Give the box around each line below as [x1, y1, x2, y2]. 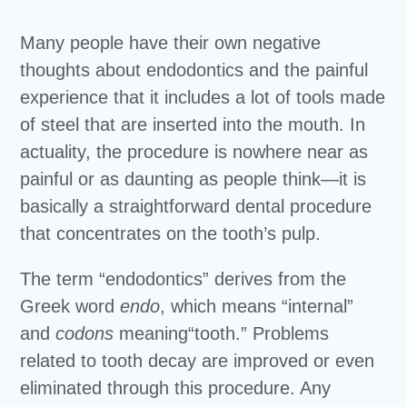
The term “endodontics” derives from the [20, 269, 347, 289]
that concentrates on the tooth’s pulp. [20, 223, 322, 243]
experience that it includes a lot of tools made [20, 87, 386, 107]
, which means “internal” [160, 296, 354, 316]
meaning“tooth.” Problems [114, 323, 330, 343]
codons [55, 323, 114, 343]
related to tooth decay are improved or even [20, 351, 375, 371]
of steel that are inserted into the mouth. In [20, 114, 366, 134]
